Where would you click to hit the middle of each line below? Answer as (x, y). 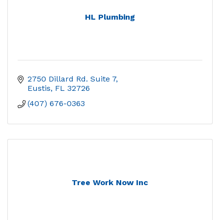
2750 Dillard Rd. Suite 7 (72, 79)
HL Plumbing (110, 17)
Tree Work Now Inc (110, 183)
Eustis (39, 88)
